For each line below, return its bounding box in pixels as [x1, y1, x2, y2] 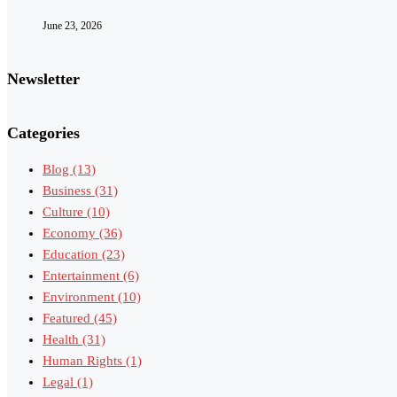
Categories [7, 124, 80, 143]
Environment [43, 289, 118, 304]
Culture [43, 204, 87, 219]
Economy [43, 225, 99, 240]
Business [43, 183, 95, 198]
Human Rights [43, 353, 126, 368]
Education [43, 246, 102, 261]
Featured [43, 310, 94, 325]
